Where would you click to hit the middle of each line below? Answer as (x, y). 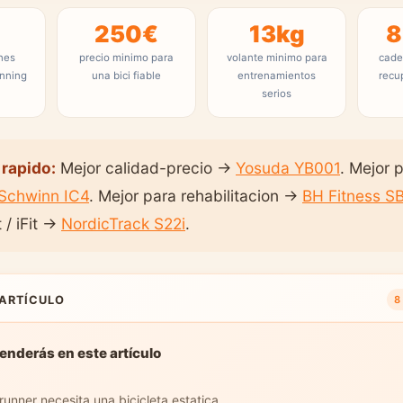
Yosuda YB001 (288, 168)
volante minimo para (277, 58)
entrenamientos (277, 76)
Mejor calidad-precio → (146, 168)
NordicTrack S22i (123, 224)
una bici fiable (126, 76)
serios (277, 94)
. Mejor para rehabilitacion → (196, 196)
